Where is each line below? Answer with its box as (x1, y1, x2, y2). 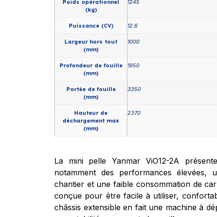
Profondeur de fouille (59, 62, 123, 69)
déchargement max (62, 117, 119, 124)
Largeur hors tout (64, 38, 117, 46)
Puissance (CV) (68, 22, 113, 30)
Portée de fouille (66, 86, 116, 93)
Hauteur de (74, 109, 108, 117)
